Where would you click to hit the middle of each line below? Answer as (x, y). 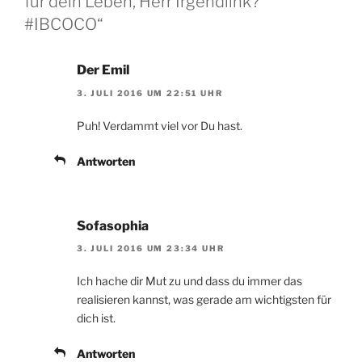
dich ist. (96, 318)
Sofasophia (113, 225)
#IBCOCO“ (64, 25)
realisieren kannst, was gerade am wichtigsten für (204, 300)
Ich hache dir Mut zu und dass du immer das (189, 281)
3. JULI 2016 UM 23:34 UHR (151, 248)
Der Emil (103, 70)
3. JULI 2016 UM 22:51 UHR (150, 93)
